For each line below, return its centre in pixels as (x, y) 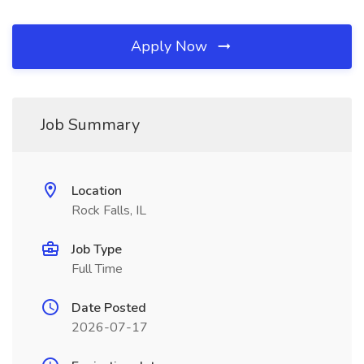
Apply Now (171, 46)
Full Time (97, 269)
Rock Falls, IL (109, 210)
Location (97, 191)
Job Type (97, 249)
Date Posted (109, 308)
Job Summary (90, 125)
